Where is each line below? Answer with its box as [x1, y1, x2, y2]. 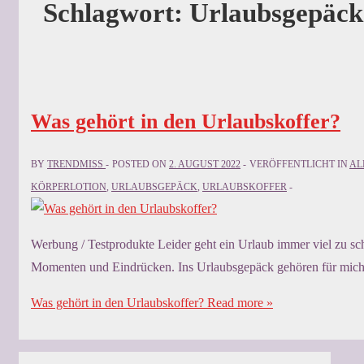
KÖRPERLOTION [31, 181, 106, 193]
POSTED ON [112, 158, 169, 171]
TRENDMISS [47, 158, 103, 171]
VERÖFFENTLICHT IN [249, 158, 349, 171]
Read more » [204, 296, 273, 310]
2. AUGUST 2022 [169, 158, 240, 171]
